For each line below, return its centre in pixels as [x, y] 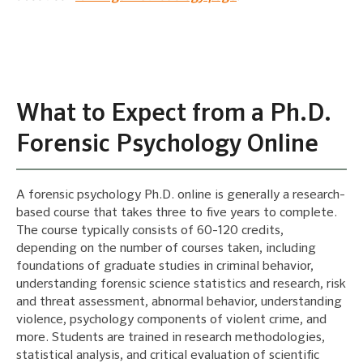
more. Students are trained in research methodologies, [171, 337]
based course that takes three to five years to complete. [177, 213]
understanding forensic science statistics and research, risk [181, 284]
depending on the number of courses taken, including [166, 248]
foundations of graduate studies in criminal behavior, [165, 266]
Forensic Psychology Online [167, 145]
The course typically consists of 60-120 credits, [150, 231]
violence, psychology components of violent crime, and [171, 320]
